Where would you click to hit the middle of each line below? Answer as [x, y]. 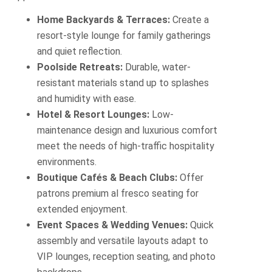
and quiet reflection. [80, 52]
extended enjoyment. [83, 209]
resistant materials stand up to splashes [123, 83]
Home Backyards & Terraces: [104, 20]
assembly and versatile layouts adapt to [123, 241]
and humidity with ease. [87, 99]
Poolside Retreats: [80, 67]
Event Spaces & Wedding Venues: [113, 225]
